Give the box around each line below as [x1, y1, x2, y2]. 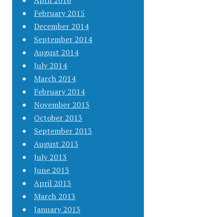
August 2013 [34, 139, 79, 150]
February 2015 [34, 8, 85, 19]
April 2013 [34, 178, 72, 189]
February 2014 [34, 86, 85, 97]
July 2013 [34, 152, 67, 163]
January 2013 [34, 204, 81, 215]
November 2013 [34, 99, 90, 110]
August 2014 [34, 47, 79, 58]
